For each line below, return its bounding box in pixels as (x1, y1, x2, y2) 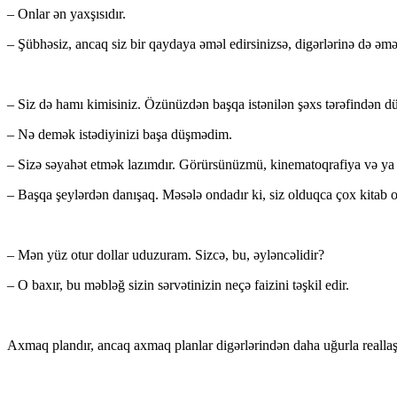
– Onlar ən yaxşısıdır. (7, 6, 126, 22)
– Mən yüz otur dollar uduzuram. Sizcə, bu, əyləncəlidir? (7, 247, 324, 263)
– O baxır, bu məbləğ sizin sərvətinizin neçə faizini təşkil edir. (7, 277, 349, 293)
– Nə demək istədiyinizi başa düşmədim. (7, 127, 232, 143)
